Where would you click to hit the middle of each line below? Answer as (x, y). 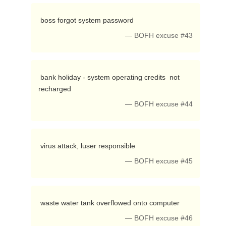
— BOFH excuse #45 (159, 161)
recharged (55, 89)
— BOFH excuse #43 (159, 36)
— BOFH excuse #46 (159, 218)
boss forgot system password (88, 20)
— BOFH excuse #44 (159, 104)
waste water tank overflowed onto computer (111, 203)
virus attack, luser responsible (89, 146)
